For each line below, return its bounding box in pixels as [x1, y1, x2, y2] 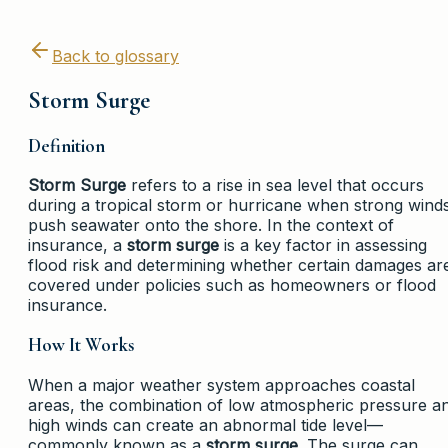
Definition [28, 134, 105, 157]
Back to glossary [52, 45, 179, 66]
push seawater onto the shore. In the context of [28, 215, 394, 236]
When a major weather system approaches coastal [28, 374, 415, 395]
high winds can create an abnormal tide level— [28, 414, 383, 435]
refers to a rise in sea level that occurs [126, 175, 424, 196]
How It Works [28, 334, 134, 356]
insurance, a [28, 235, 127, 256]
